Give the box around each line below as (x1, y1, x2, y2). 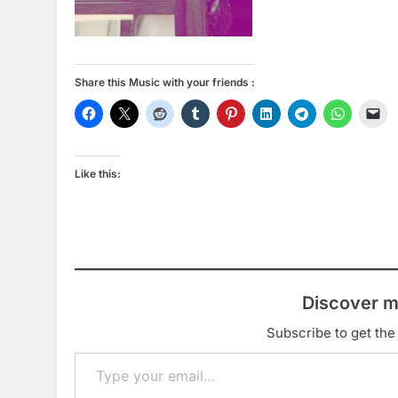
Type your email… (74, 343, 125, 361)
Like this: (75, 167, 121, 180)
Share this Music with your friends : (75, 76, 255, 89)
